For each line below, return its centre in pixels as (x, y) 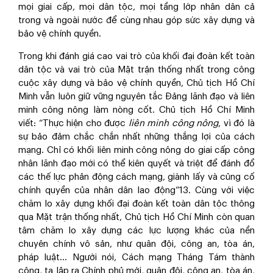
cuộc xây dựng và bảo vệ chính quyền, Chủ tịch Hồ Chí (136, 83)
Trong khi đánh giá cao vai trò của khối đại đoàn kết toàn (136, 56)
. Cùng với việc (222, 190)
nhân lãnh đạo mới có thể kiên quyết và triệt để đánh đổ (136, 164)
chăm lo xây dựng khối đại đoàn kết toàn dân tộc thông (136, 204)
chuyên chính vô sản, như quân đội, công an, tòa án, (136, 244)
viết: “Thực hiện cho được (73, 123)
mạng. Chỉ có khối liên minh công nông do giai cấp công (136, 150)
